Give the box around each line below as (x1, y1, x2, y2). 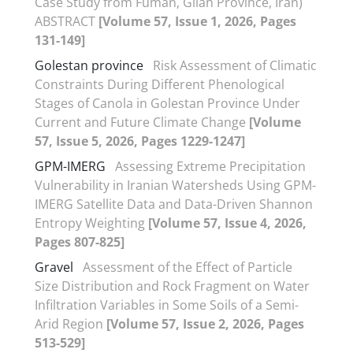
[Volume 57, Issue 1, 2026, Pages (98, 12, 296, 30)
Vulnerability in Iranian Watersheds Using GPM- (35, 176, 316, 194)
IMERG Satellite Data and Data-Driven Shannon (35, 195, 313, 213)
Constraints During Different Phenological (35, 75, 284, 93)
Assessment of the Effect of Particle (83, 258, 292, 276)
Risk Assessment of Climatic (153, 56, 317, 74)
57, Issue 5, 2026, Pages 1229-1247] (35, 132, 245, 150)
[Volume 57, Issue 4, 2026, (148, 214, 307, 232)
